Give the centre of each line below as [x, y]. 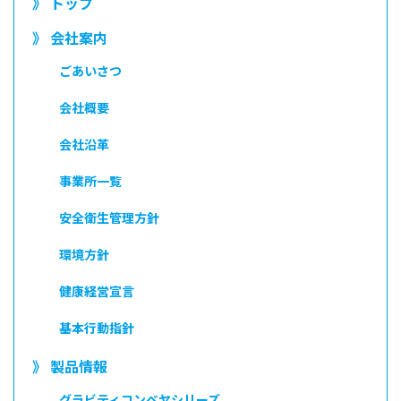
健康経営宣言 [97, 290]
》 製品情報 [70, 366]
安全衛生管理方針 [109, 217]
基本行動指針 [97, 327]
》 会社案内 [70, 37]
